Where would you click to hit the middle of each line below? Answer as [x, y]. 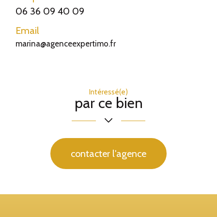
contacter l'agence [108, 154]
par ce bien [108, 103]
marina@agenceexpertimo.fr [65, 44]
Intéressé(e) [108, 92]
